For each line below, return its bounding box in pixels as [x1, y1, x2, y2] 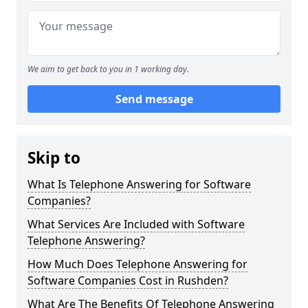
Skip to [27, 147, 80, 168]
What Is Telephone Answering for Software [27, 177, 251, 192]
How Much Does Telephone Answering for [27, 256, 247, 272]
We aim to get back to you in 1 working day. [27, 63, 189, 75]
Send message [115, 91, 193, 107]
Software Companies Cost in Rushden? [27, 273, 228, 288]
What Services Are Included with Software [27, 217, 245, 232]
